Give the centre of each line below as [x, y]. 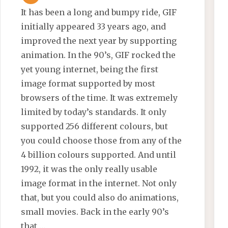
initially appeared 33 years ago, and [94, 26]
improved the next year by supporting [99, 40]
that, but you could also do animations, [100, 197]
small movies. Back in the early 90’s [95, 211]
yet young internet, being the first [90, 69]
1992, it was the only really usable [89, 169]
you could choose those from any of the [102, 140]
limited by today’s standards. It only [94, 112]
